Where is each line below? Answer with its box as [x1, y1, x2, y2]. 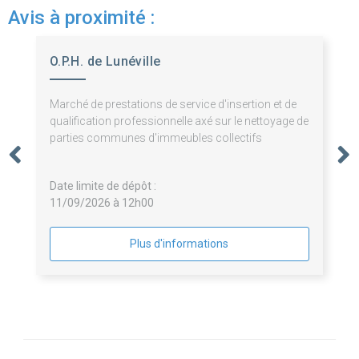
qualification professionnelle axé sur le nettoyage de [49, 115, 309, 128]
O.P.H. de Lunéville [49, 54, 161, 70]
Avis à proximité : [8, 6, 155, 30]
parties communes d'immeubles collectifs [49, 131, 262, 145]
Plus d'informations [130, 237, 229, 251]
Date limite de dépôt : [49, 179, 156, 193]
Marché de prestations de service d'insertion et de [49, 98, 296, 111]
